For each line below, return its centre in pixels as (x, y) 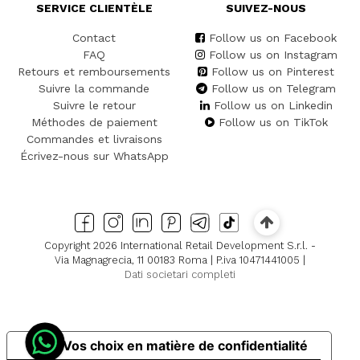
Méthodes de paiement (94, 122)
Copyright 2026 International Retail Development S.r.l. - (180, 246)
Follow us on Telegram (274, 88)
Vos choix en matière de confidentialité (185, 345)
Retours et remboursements (94, 71)
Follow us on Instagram (273, 54)
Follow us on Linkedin (273, 105)
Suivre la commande (94, 88)
